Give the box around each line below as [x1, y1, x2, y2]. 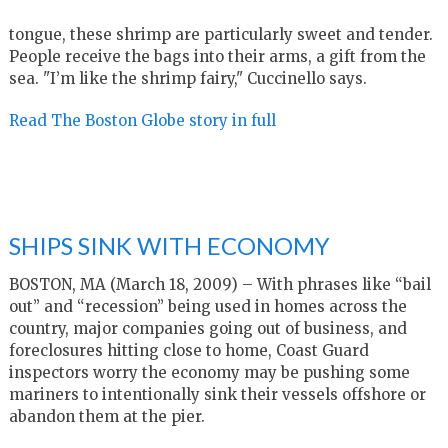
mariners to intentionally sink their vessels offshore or [8, 384, 426, 404]
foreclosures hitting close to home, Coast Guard [8, 340, 369, 360]
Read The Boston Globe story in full [8, 110, 276, 130]
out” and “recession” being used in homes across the [8, 296, 407, 316]
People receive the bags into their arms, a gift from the [8, 46, 426, 66]
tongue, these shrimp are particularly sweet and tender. [8, 24, 433, 44]
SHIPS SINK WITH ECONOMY [8, 230, 330, 260]
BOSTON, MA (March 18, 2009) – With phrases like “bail [8, 274, 431, 294]
